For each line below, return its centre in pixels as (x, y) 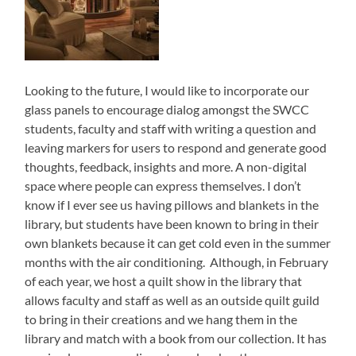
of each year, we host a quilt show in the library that (164, 281)
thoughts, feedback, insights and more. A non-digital (166, 167)
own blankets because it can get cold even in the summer (178, 243)
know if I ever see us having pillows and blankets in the (172, 205)
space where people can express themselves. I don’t (163, 186)
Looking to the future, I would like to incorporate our (167, 91)
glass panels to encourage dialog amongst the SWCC (167, 110)
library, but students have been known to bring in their (172, 224)
